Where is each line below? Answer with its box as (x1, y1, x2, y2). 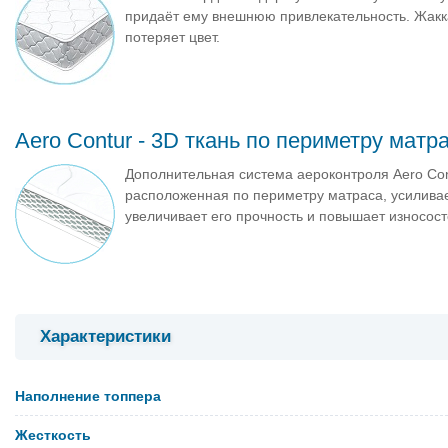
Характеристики (40, 326, 171, 346)
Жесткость (15, 426, 91, 443)
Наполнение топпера (15, 387, 161, 404)
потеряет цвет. (125, 29, 220, 46)
